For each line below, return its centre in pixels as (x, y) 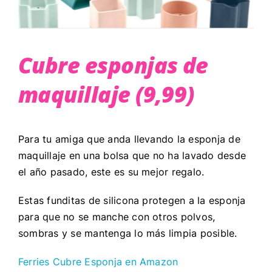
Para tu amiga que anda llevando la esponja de (129, 139)
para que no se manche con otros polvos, (117, 217)
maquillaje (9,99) (106, 95)
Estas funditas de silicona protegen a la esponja (132, 201)
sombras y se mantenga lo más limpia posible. (129, 233)
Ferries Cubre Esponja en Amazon (98, 262)
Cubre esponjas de (113, 66)
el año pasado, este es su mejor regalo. (113, 172)
